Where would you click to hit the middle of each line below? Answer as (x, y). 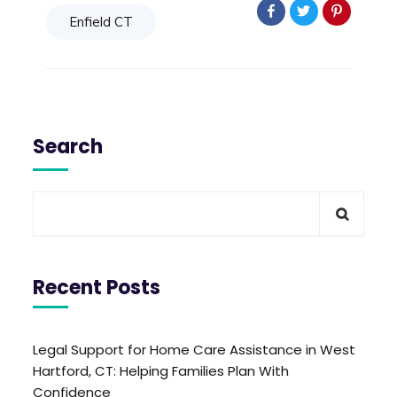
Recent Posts (97, 287)
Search (68, 146)
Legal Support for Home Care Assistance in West (195, 349)
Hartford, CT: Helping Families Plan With (161, 370)
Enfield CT (101, 21)
